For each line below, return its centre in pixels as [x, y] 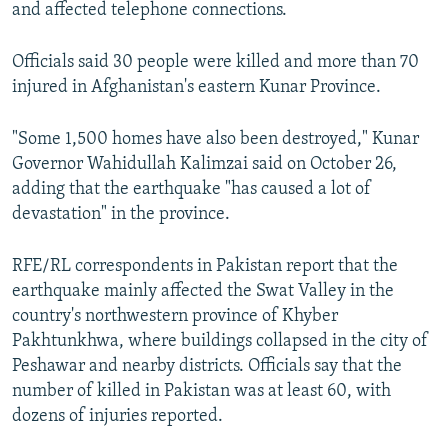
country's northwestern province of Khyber [175, 317]
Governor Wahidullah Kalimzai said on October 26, [204, 165]
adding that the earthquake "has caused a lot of [191, 190]
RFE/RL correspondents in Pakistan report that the [205, 267]
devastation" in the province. [121, 215]
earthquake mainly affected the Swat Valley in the [203, 292]
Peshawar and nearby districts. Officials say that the [207, 367]
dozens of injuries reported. [117, 417]
